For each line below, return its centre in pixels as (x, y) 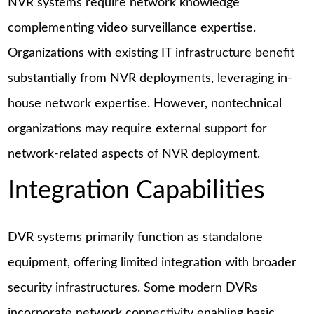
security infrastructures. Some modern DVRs (133, 288)
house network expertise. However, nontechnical (145, 103)
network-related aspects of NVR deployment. (134, 154)
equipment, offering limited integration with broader (152, 263)
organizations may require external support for (138, 129)
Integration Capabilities (137, 191)
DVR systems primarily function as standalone (136, 238)
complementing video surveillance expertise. (132, 28)
